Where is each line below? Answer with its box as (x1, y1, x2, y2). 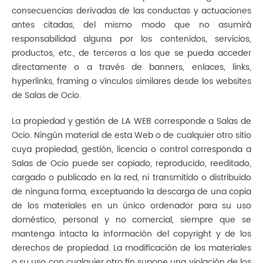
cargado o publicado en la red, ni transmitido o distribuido (12, 171, 251, 184)
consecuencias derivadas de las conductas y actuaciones (12, 4, 251, 18)
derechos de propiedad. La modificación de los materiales (12, 241, 251, 255)
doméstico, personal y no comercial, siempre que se (12, 213, 251, 227)
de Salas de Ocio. (12, 89, 81, 102)
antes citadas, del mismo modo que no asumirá (12, 18, 251, 32)
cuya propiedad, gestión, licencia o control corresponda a (12, 143, 251, 156)
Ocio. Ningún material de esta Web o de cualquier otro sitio (12, 129, 251, 142)
